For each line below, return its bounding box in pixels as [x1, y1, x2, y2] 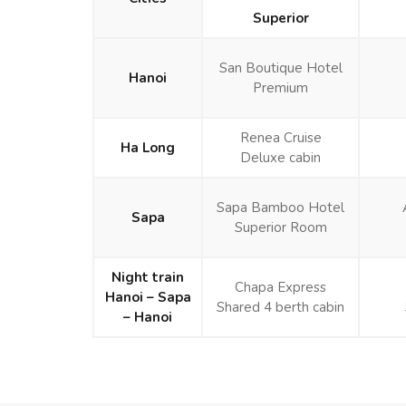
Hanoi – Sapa [104, 287, 191, 306]
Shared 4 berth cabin [217, 297, 344, 316]
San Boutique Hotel [218, 58, 343, 77]
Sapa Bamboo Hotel [217, 198, 344, 217]
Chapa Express [235, 277, 326, 296]
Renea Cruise [239, 128, 322, 147]
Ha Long [121, 138, 175, 157]
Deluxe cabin [240, 148, 321, 167]
